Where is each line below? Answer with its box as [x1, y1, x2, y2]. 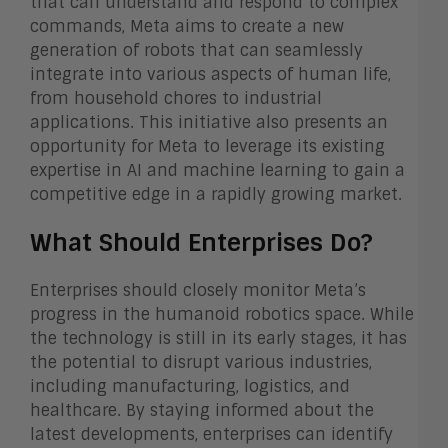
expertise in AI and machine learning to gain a [30, 159, 405, 181]
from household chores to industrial [30, 87, 322, 109]
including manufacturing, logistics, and [30, 375, 350, 397]
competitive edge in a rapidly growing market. [30, 183, 402, 205]
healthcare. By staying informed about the [30, 399, 374, 421]
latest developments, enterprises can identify [30, 423, 393, 445]
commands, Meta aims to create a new [30, 15, 344, 37]
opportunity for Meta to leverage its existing [30, 135, 385, 157]
